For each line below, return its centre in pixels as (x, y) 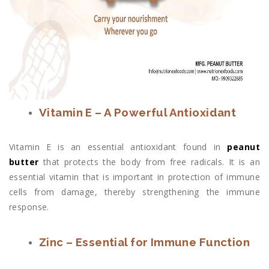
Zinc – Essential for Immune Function (145, 242)
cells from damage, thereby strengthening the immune (134, 192)
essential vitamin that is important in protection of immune (134, 177)
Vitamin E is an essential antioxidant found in (118, 147)
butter (24, 162)
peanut (243, 147)
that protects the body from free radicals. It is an (149, 162)
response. (29, 207)
